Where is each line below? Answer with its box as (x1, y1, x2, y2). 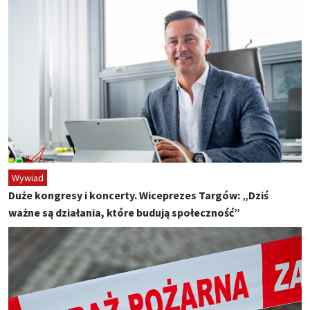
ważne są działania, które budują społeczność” (8, 206, 240, 220)
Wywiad (12, 172, 44, 185)
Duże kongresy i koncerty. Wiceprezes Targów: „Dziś (8, 188, 268, 203)
